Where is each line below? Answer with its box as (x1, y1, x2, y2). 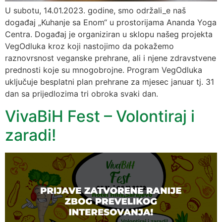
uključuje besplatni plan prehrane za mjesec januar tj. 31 (5, 77, 214, 87)
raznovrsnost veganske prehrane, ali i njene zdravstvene (5, 53, 216, 63)
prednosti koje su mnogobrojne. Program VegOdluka (5, 65, 202, 75)
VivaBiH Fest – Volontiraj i (5, 106, 195, 126)
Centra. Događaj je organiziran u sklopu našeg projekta (5, 29, 213, 40)
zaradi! (5, 125, 56, 145)
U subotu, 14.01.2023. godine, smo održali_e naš (5, 5, 186, 16)
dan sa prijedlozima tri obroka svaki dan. (5, 89, 158, 99)
